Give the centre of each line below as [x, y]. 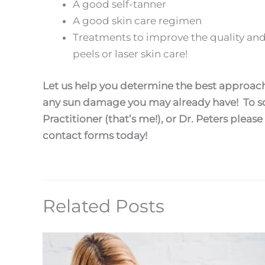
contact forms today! [96, 135]
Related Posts [104, 206]
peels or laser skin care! [130, 54]
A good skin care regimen [137, 21]
